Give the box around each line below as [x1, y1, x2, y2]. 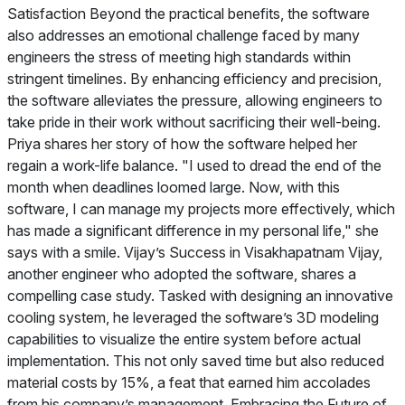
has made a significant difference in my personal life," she [7, 221, 379, 240]
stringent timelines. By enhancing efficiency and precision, [7, 70, 381, 88]
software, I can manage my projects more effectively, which [7, 200, 395, 218]
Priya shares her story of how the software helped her [7, 135, 357, 153]
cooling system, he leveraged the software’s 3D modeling [7, 308, 379, 326]
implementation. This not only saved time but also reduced [7, 352, 384, 370]
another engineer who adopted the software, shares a [7, 265, 356, 283]
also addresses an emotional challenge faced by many [7, 26, 360, 44]
